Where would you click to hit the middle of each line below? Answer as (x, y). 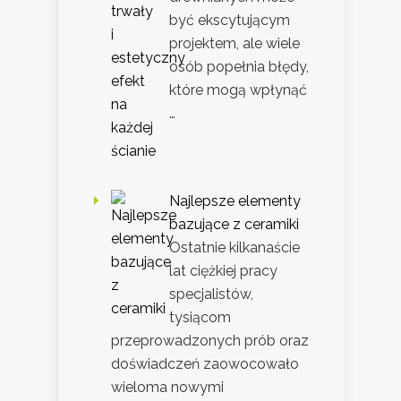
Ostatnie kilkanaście (235, 248)
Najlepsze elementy (235, 201)
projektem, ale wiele (235, 44)
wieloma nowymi (167, 388)
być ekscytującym (230, 21)
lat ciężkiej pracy (223, 271)
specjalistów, (211, 294)
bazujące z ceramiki (234, 225)
